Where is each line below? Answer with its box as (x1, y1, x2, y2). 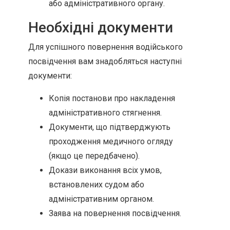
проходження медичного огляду (49, 137, 173, 146)
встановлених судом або (49, 180, 144, 189)
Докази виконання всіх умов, (49, 165, 162, 175)
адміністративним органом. (49, 194, 154, 204)
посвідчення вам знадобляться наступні (28, 56, 182, 66)
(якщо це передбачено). (49, 151, 140, 161)
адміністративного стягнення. (49, 108, 162, 118)
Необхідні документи (28, 19, 173, 36)
